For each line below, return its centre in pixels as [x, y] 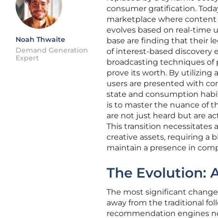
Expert [27, 58]
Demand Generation [52, 50]
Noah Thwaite [40, 39]
